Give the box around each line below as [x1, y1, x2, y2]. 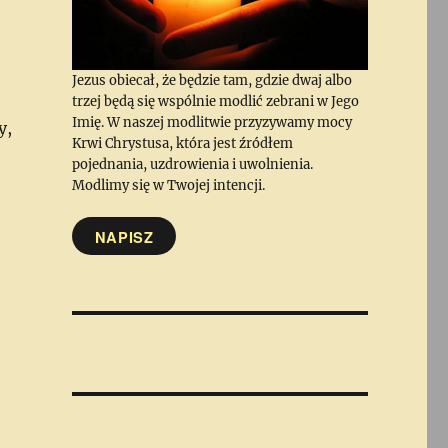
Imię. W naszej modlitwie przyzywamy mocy [71, 114, 352, 132]
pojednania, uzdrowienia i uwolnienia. [71, 156, 313, 174]
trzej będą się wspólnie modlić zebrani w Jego [71, 93, 359, 111]
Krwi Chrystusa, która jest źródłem [71, 135, 293, 153]
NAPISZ [94, 226, 154, 247]
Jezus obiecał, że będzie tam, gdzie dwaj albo [71, 72, 352, 90]
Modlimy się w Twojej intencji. [71, 177, 265, 195]
